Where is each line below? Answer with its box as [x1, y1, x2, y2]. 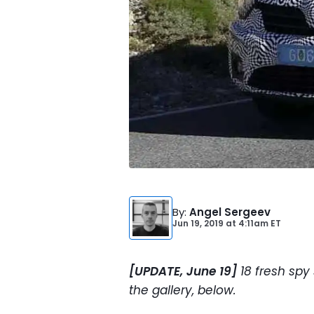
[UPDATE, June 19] [129, 263, 237, 280]
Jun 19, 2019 [172, 217, 224, 229]
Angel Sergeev [189, 205, 271, 219]
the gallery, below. [129, 282, 236, 299]
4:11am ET [236, 217, 281, 229]
